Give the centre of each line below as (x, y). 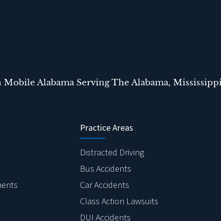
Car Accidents (105, 184)
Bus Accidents (106, 168)
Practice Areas (107, 127)
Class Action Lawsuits (119, 201)
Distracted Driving (112, 152)
